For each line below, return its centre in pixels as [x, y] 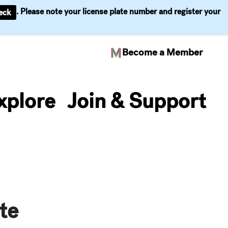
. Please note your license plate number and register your [118, 12]
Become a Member [162, 52]
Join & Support [137, 101]
